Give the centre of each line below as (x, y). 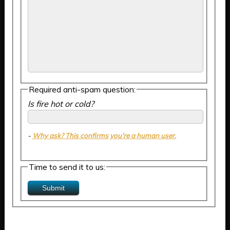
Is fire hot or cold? (62, 104)
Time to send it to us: (67, 167)
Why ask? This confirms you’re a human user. (104, 136)
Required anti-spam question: (82, 89)
